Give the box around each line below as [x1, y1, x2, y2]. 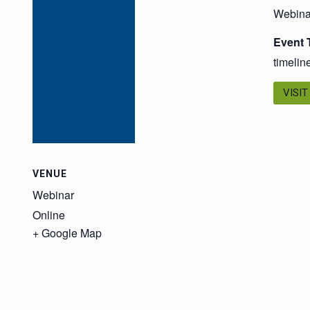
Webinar [33, 187, 74, 203]
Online [33, 207, 65, 224]
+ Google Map [33, 225, 102, 241]
